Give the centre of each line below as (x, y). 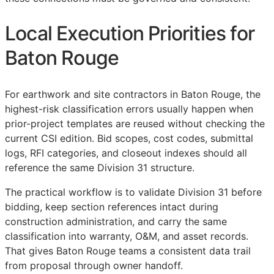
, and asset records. (203, 236)
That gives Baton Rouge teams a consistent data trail (128, 250)
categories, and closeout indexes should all (146, 153)
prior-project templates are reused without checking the (135, 123)
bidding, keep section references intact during (112, 206)
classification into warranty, (70, 236)
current (23, 138)
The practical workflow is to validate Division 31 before (133, 192)
